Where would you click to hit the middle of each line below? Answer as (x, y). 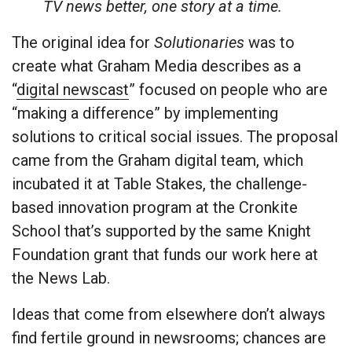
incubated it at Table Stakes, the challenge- (159, 184)
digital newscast (73, 90)
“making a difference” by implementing (145, 114)
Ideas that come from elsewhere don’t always (169, 315)
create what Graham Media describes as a (156, 66)
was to (269, 43)
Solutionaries (199, 43)
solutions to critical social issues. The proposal (175, 137)
